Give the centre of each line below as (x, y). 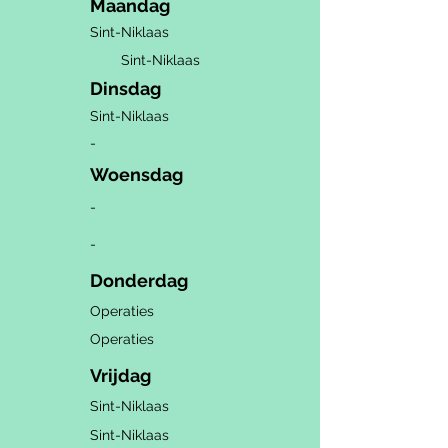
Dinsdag (125, 88)
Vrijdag (120, 375)
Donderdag (139, 280)
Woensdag (136, 174)
